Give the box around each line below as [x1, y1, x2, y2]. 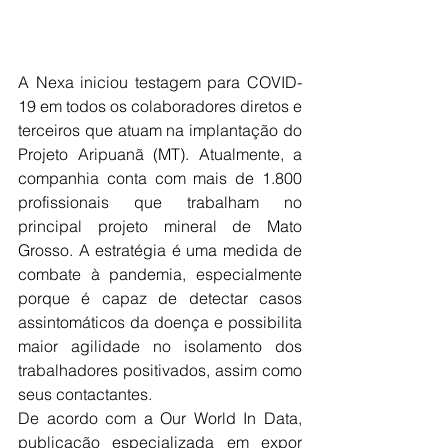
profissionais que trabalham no [18, 192, 302, 213]
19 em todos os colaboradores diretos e [18, 96, 302, 117]
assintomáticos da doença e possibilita [18, 312, 302, 333]
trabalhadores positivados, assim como [18, 360, 302, 381]
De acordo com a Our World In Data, [18, 408, 302, 429]
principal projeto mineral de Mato [18, 216, 302, 237]
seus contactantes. [18, 384, 152, 405]
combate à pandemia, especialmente [18, 264, 302, 285]
